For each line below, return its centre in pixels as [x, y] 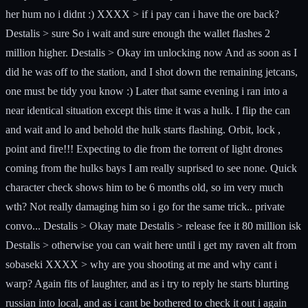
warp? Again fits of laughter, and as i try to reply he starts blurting [147, 283]
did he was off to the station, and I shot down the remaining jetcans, [152, 71]
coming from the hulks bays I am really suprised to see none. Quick [151, 168]
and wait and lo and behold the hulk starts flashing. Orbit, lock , [143, 129]
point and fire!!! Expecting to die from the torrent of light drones [144, 148]
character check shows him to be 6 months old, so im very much [144, 187]
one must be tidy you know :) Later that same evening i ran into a [146, 91]
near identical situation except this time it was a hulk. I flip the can [148, 110]
